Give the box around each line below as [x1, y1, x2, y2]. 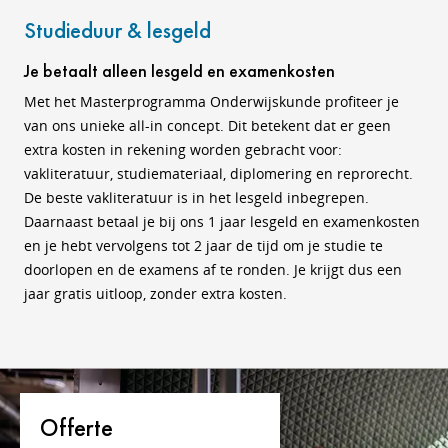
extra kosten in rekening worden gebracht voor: [24, 139, 342, 159]
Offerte [40, 411, 113, 443]
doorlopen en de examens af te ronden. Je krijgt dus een [24, 259, 402, 279]
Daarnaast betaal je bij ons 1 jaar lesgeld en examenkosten [24, 211, 420, 231]
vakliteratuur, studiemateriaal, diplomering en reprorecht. [24, 163, 413, 183]
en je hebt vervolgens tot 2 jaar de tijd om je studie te [24, 235, 383, 255]
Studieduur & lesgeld [24, 14, 211, 45]
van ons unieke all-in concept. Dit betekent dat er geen [24, 115, 391, 135]
